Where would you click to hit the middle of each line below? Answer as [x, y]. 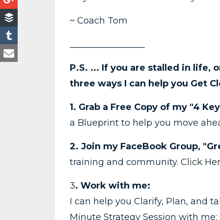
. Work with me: [113, 185]
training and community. [125, 162]
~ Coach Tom [99, 20]
